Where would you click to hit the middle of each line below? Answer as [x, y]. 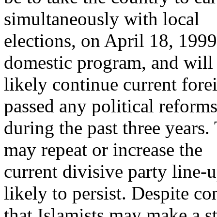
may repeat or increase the [103, 149]
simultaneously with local [102, 19]
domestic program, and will [108, 62]
